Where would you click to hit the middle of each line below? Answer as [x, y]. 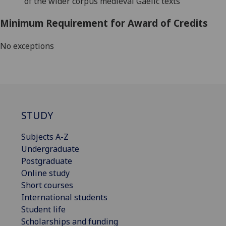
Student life [43, 209]
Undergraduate [50, 149]
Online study [45, 173]
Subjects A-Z [45, 136]
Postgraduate [47, 161]
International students [64, 197]
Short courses [47, 185]
